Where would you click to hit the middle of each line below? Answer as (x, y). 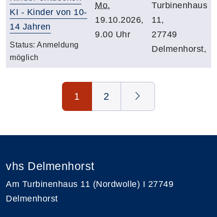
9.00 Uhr (113, 34)
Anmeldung (58, 45)
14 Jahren (30, 26)
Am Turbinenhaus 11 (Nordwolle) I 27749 (90, 184)
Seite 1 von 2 (32, 88)
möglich (24, 57)
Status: (23, 45)
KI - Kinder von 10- (48, 12)
